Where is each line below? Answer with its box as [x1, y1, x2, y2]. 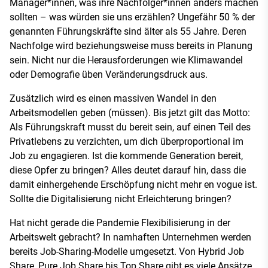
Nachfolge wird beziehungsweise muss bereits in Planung [10, 39, 252, 51]
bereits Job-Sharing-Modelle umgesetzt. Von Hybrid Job [10, 245, 244, 257]
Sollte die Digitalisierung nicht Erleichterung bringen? [10, 193, 232, 205]
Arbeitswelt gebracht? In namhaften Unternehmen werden [10, 231, 251, 243]
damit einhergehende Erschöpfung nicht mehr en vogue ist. [10, 178, 257, 190]
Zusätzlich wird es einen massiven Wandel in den [10, 92, 217, 104]
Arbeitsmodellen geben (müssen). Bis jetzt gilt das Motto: [10, 106, 250, 118]
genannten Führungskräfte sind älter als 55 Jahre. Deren [10, 25, 246, 37]
